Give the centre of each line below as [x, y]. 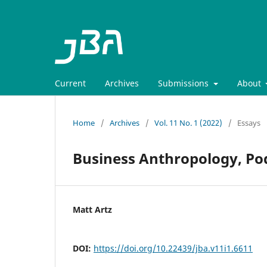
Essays [249, 122]
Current [70, 83]
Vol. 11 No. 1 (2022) [188, 122]
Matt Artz [92, 209]
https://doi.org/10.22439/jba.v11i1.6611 [173, 248]
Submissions [184, 83]
